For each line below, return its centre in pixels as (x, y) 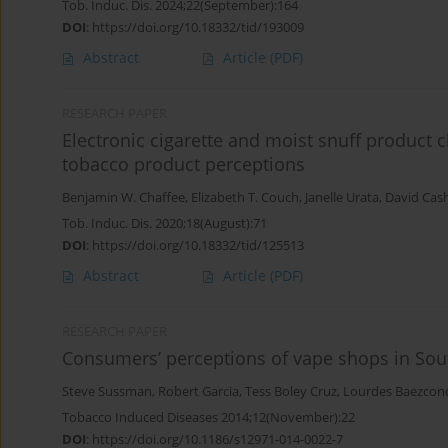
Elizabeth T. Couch (245, 198)
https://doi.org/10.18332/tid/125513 (198, 245)
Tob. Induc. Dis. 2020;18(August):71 (164, 223)
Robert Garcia (198, 392)
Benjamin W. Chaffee (123, 198)
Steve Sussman (107, 392)
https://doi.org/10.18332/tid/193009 (198, 27)
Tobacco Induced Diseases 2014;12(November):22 (208, 417)
